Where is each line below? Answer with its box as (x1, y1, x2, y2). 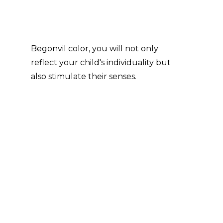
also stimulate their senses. (30, 71, 136, 81)
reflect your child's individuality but (30, 57, 171, 67)
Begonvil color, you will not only (30, 43, 158, 53)
